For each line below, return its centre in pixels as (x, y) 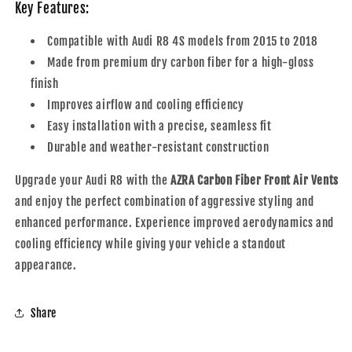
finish (45, 84)
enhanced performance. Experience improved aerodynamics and (174, 223)
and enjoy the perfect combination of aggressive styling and (165, 202)
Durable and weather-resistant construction (158, 148)
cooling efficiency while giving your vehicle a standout (151, 244)
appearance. (46, 266)
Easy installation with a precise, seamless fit (159, 126)
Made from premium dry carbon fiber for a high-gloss (181, 63)
